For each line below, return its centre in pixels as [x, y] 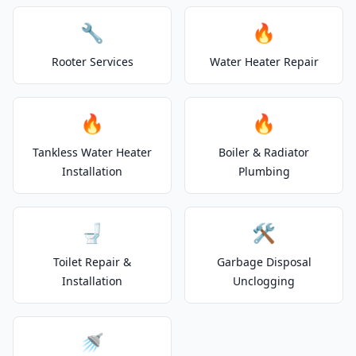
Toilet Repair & [92, 262]
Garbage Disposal [264, 262]
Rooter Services [92, 62]
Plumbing [264, 171]
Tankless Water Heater [92, 152]
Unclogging [264, 281]
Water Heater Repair [264, 62]
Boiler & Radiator [264, 152]
